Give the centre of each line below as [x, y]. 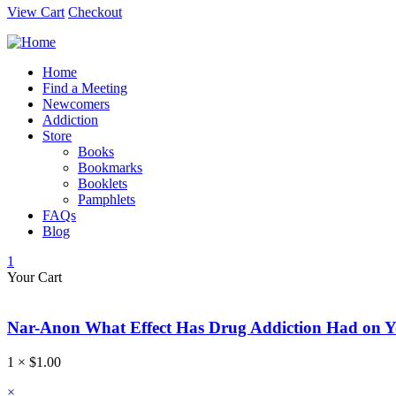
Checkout [95, 12]
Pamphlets [107, 200]
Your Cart [34, 278]
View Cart [36, 12]
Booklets [103, 184]
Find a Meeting [85, 88]
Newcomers [76, 104]
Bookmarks [110, 168]
